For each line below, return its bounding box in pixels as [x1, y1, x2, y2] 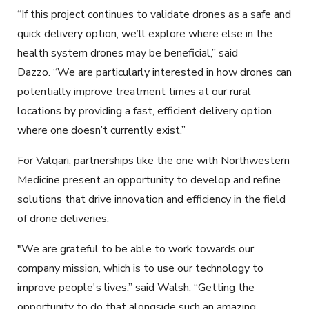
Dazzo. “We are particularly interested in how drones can [17, 65, 292, 81]
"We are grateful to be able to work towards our [17, 241, 254, 257]
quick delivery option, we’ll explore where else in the [17, 26, 272, 42]
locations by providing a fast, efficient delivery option [17, 103, 272, 119]
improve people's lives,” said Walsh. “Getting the [17, 280, 255, 296]
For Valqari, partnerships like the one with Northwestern [17, 153, 290, 169]
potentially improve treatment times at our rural [17, 84, 251, 100]
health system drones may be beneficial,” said [17, 46, 238, 61]
